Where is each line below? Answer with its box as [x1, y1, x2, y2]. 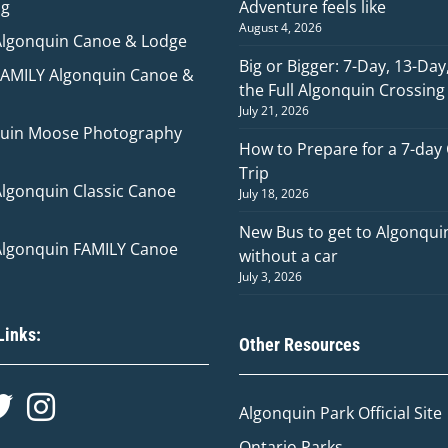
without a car [239, 245, 338, 267]
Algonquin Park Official [239, 402, 414, 424]
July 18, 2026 [239, 185, 309, 202]
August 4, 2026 [239, 19, 322, 36]
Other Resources [239, 334, 360, 355]
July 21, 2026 [239, 102, 309, 119]
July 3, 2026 [239, 268, 302, 285]
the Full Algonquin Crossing [239, 79, 445, 101]
